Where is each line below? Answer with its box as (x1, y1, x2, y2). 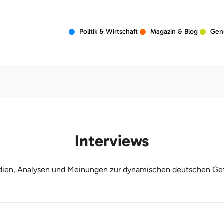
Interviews (75, 131, 149, 150)
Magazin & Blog (150, 27, 198, 36)
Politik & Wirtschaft (79, 27, 138, 36)
